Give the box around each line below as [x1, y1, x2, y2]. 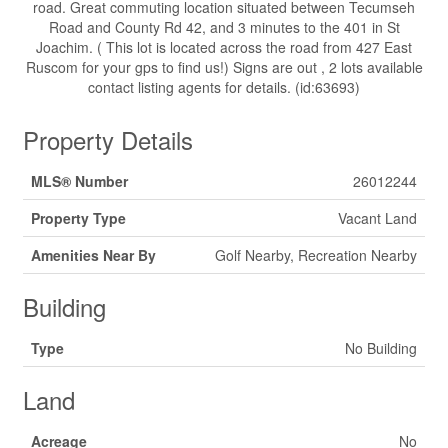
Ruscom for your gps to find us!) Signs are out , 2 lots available [25, 57, 423, 77]
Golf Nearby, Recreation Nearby [215, 245, 417, 265]
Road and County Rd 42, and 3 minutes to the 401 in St [48, 17, 400, 37]
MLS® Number [31, 171, 128, 191]
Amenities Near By [31, 245, 156, 265]
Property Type [31, 208, 126, 228]
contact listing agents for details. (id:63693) [88, 77, 360, 97]
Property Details [23, 122, 193, 157]
